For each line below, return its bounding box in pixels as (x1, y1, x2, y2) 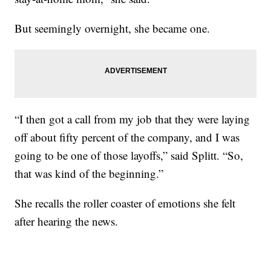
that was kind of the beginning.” (15, 165, 164, 181)
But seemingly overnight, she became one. (15, 20, 211, 36)
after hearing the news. (15, 213, 119, 229)
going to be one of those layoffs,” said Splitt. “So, (15, 147, 244, 163)
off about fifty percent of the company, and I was (15, 129, 240, 145)
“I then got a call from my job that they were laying (15, 111, 250, 126)
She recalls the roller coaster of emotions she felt (15, 195, 236, 211)
